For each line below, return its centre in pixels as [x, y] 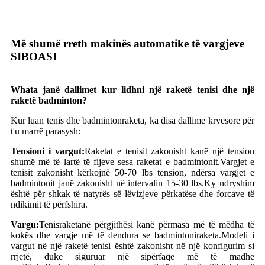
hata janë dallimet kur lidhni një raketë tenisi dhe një [137, 90]
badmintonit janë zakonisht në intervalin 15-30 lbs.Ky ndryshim [132, 183]
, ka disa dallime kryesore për [200, 121]
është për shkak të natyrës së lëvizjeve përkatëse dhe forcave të [132, 194]
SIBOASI [34, 57]
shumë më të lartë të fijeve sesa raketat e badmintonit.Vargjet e [132, 162]
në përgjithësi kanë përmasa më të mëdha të [168, 225]
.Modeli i [236, 235]
